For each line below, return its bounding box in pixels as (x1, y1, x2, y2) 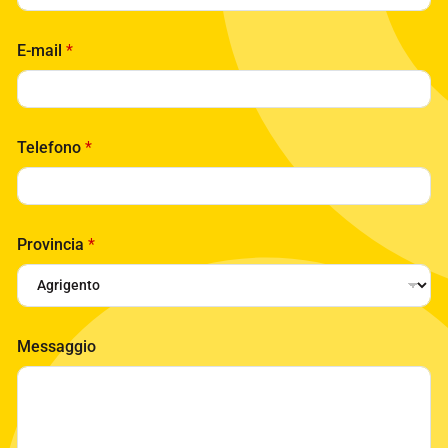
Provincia (17, 234, 88, 254)
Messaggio (17, 336, 96, 356)
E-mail (17, 40, 66, 60)
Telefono (17, 137, 85, 157)
